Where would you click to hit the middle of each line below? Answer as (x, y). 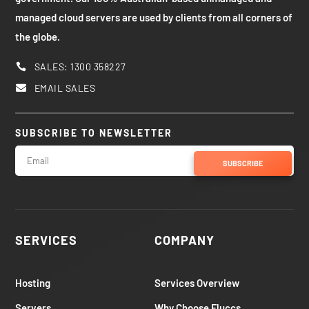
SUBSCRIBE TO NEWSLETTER (94, 132)
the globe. (38, 36)
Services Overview (197, 282)
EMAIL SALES (64, 88)
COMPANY (185, 240)
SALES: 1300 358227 (80, 66)
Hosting (33, 282)
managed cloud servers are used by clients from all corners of (154, 17)
